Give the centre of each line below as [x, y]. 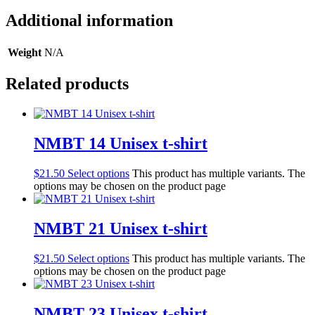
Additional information [89, 20]
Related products [67, 84]
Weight [25, 52]
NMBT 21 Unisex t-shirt [121, 229]
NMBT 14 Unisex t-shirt [121, 144]
